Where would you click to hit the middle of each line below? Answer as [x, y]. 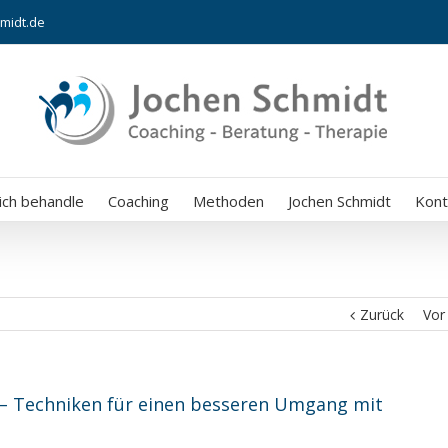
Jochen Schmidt [339, 201]
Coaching [138, 201]
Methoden [228, 201]
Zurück [382, 314]
